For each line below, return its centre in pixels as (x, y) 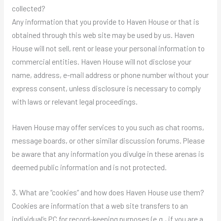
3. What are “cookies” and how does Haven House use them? (108, 192)
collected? (28, 8)
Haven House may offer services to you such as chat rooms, (108, 127)
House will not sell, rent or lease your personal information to (108, 48)
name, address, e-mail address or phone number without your (110, 74)
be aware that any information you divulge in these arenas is (108, 153)
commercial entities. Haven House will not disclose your (101, 61)
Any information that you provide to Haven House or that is (105, 21)
